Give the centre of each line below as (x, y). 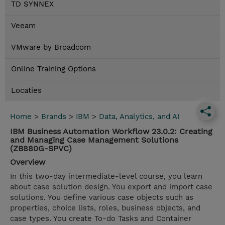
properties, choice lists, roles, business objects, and (105, 208)
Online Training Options (53, 69)
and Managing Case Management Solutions (94, 140)
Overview (28, 162)
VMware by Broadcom (51, 47)
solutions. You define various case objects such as (102, 198)
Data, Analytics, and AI (139, 117)
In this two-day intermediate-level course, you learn (106, 177)
